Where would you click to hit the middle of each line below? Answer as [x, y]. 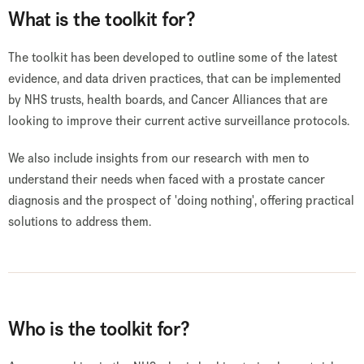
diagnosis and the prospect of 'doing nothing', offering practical [181, 200]
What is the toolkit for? [101, 19]
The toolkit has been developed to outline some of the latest [173, 57]
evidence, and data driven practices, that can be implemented [174, 78]
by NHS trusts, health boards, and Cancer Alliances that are [168, 100]
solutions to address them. [80, 221]
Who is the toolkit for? [99, 329]
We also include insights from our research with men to [159, 158]
